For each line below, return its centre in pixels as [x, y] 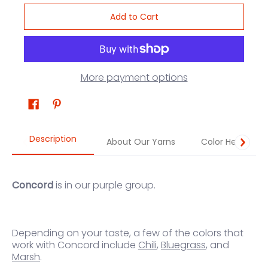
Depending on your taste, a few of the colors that [128, 233]
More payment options [134, 78]
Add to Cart [134, 17]
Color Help [223, 142]
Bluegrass [183, 245]
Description [53, 139]
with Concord [68, 245]
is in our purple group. [106, 185]
